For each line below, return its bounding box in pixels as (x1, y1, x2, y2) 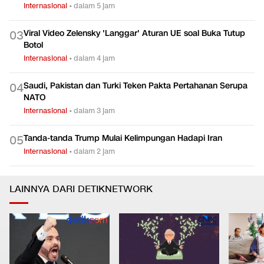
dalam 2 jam (74, 146, 115, 156)
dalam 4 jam (74, 52, 115, 63)
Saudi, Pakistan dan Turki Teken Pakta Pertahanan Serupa (24, 80, 247, 91)
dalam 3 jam (74, 105, 115, 115)
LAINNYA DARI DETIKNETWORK (9, 183, 153, 196)
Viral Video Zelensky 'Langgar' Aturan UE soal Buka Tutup (24, 27, 245, 39)
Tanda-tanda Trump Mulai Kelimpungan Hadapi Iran (24, 132, 222, 144)
